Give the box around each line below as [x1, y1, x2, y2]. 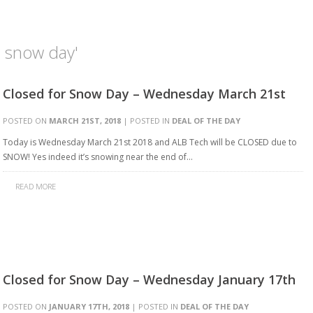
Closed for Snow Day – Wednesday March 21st [3, 85, 286, 102]
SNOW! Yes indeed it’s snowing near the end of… [3, 151, 193, 163]
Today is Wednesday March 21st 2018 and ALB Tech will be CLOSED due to [3, 136, 297, 148]
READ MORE [15, 181, 56, 191]
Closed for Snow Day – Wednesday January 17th [3, 271, 296, 288]
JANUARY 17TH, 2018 [49, 301, 129, 312]
